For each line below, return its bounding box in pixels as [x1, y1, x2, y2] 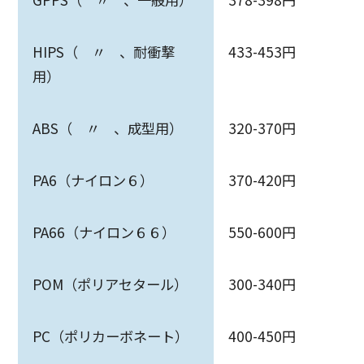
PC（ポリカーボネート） [32, 326, 188, 347]
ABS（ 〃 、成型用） [32, 118, 183, 139]
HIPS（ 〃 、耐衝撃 [32, 41, 175, 63]
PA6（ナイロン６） [32, 170, 154, 191]
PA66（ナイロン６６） [32, 222, 175, 243]
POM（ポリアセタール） [32, 274, 188, 295]
